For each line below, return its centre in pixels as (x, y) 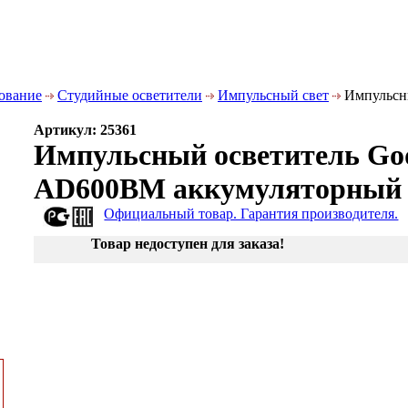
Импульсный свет (273, 95)
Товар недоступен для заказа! (187, 244)
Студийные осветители (130, 95)
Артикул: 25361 (85, 130)
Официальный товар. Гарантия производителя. (251, 214)
